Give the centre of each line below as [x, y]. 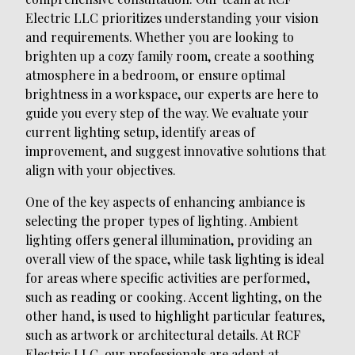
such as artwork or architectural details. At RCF [163, 335]
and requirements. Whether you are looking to [160, 37]
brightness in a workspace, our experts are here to [172, 94]
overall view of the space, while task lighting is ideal [175, 259]
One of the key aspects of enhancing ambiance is [165, 202]
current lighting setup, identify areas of [140, 132]
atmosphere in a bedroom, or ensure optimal [155, 75]
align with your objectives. [101, 170]
